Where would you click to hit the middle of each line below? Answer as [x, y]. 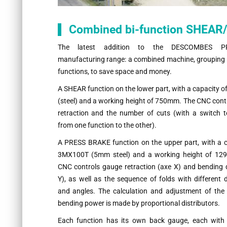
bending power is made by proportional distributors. [139, 203]
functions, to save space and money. [115, 72]
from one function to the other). [107, 125]
